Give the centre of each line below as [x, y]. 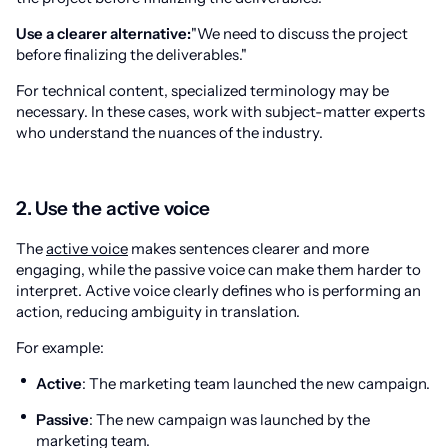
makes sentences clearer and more [248, 248]
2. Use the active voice [113, 208]
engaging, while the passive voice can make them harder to [218, 269]
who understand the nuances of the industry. [169, 132]
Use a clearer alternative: [103, 33]
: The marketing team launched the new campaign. [256, 383]
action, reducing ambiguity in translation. [158, 311]
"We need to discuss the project [299, 33]
